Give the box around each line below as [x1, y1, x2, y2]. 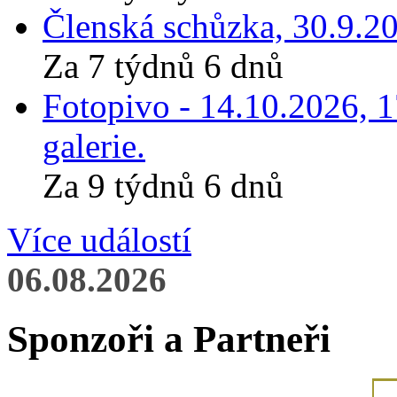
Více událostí [7, 220, 191, 259]
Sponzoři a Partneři [7, 317, 331, 360]
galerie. [43, 126, 145, 165]
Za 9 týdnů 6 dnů [43, 166, 284, 205]
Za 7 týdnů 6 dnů [43, 46, 284, 85]
